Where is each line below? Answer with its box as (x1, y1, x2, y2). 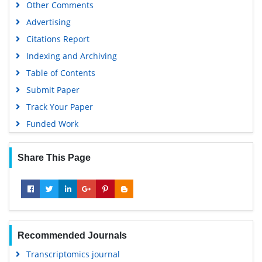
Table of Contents (26, 67, 95, 78)
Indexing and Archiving (26, 50, 117, 61)
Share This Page (17, 153, 91, 163)
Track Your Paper (26, 101, 93, 112)
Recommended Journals (17, 230, 127, 240)
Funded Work (26, 118, 78, 129)
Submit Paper (26, 84, 80, 95)
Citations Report (26, 33, 89, 44)
